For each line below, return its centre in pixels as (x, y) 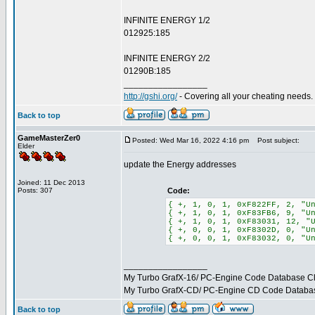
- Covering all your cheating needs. (245, 96)
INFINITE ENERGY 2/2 (167, 58)
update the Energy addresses (180, 165)
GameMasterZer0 (49, 138)
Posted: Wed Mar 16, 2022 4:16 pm (191, 140)
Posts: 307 (35, 190)
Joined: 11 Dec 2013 (51, 182)
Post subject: (275, 140)
